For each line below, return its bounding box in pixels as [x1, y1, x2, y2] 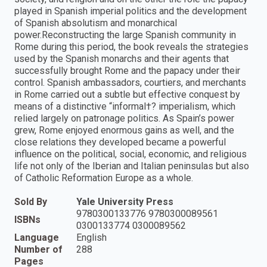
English [76, 231, 107, 243]
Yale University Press [76, 195, 173, 207]
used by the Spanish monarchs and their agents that [14, 52, 229, 64]
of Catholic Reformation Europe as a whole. [14, 172, 193, 184]
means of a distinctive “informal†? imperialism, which [14, 100, 235, 112]
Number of [14, 243, 63, 255]
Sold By [14, 195, 47, 207]
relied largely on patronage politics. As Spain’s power [14, 112, 234, 124]
